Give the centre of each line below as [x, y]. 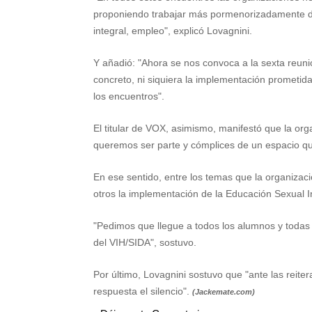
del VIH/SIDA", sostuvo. [145, 242]
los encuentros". [129, 96]
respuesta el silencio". [143, 291]
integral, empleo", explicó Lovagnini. [173, 31]
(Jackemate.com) [224, 292]
